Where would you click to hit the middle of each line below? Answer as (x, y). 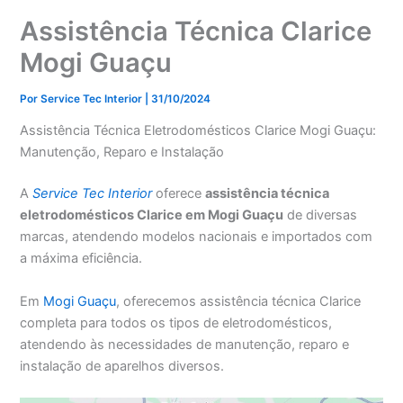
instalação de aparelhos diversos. (122, 366)
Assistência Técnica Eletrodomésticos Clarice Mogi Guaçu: (198, 131)
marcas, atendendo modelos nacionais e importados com (197, 237)
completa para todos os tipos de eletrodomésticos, (176, 322)
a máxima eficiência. (81, 259)
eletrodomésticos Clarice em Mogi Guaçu (152, 215)
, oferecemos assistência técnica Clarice (239, 301)
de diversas (321, 215)
